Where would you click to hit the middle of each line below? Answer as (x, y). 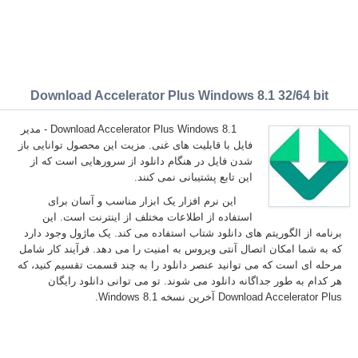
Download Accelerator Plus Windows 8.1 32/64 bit (187, 95)
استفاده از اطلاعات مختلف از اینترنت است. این (155, 217)
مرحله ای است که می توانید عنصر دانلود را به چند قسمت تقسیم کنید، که (188, 265)
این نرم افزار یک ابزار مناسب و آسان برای (150, 201)
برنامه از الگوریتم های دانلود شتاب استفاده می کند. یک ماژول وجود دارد (191, 233)
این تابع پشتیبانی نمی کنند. (201, 177)
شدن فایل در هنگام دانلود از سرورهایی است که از (149, 161)
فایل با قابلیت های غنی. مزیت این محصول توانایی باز (143, 145)
